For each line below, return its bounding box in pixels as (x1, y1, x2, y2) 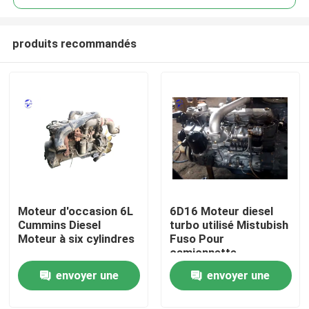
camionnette (169, 246, 237, 260)
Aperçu (24, 210, 61, 225)
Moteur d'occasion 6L (18, 204, 134, 219)
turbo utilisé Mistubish (169, 218, 288, 232)
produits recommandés (12, 36, 137, 50)
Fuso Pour (169, 232, 224, 246)
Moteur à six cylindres (18, 232, 135, 246)
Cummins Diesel (18, 218, 101, 232)
